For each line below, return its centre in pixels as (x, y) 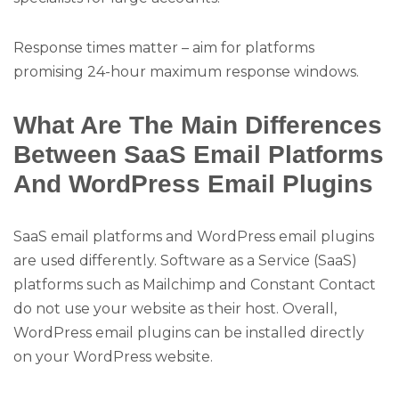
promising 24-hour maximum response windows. (186, 72)
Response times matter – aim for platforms (164, 48)
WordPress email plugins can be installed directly (189, 333)
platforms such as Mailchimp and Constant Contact (195, 285)
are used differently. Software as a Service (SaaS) (185, 261)
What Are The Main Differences (198, 124)
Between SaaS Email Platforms (199, 154)
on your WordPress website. (113, 357)
